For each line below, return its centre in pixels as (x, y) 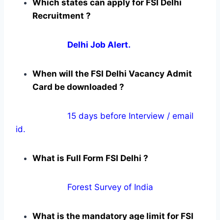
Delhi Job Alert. (99, 44)
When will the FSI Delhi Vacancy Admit (112, 73)
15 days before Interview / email (105, 116)
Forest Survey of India (84, 187)
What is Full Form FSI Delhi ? (90, 158)
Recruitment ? (62, 15)
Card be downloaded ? (78, 87)
